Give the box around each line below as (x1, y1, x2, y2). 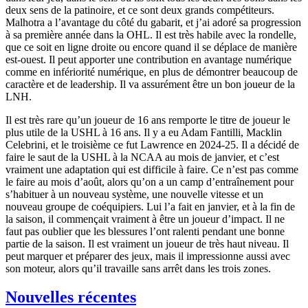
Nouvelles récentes (5, 288, 136, 307)
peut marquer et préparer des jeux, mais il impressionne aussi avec (5, 250, 290, 262)
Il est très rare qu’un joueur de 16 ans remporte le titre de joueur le (5, 113, 290, 126)
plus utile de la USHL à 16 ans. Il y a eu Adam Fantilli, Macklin (5, 126, 282, 138)
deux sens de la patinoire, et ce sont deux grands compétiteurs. (5, 3, 274, 16)
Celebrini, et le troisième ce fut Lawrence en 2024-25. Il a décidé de (5, 138, 299, 151)
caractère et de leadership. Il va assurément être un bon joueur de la (5, 78, 295, 90)
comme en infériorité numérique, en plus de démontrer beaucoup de (5, 65, 298, 78)
